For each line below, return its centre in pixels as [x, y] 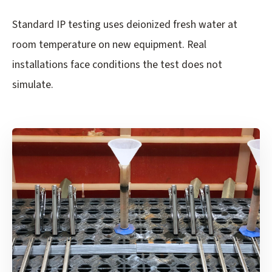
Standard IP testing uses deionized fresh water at [125, 25]
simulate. [33, 85]
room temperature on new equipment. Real [109, 45]
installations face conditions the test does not [117, 65]
